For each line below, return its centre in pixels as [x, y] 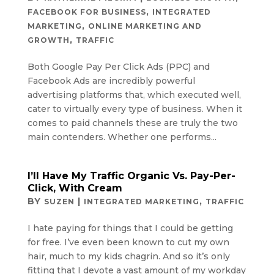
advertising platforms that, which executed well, [135, 94]
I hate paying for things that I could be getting [130, 228]
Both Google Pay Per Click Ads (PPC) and [118, 66]
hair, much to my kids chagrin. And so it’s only [128, 256]
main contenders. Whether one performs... [122, 137]
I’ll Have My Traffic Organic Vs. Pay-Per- [131, 176]
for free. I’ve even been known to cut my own [128, 242]
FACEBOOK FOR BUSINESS [87, 12]
